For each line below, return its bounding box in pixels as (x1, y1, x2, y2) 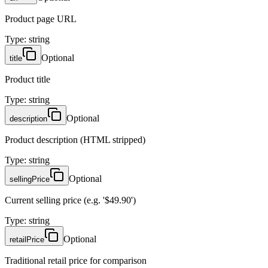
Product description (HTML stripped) (5, 134, 145, 145)
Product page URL (5, 13, 77, 24)
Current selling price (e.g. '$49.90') (5, 194, 136, 205)
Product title (5, 74, 50, 84)
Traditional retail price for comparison (5, 255, 147, 266)
